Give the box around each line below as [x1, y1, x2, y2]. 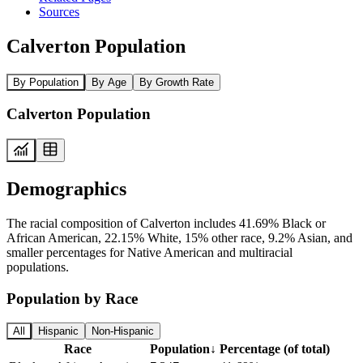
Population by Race [6, 289, 138, 307]
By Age [92, 75, 126, 88]
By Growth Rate [139, 75, 214, 88]
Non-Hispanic [92, 325, 154, 338]
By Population [13, 75, 79, 88]
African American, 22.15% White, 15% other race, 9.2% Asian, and [6, 230, 352, 245]
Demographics [6, 177, 126, 199]
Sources [39, 4, 79, 19]
